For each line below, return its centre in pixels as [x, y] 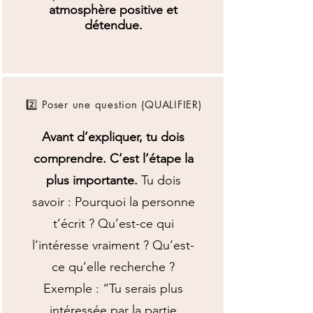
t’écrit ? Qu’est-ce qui [113, 224]
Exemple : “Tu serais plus [113, 289]
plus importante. [92, 180]
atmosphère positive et [113, 10]
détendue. [113, 25]
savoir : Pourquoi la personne [113, 202]
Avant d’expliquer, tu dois [113, 137]
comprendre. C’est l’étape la [113, 159]
